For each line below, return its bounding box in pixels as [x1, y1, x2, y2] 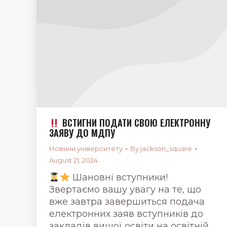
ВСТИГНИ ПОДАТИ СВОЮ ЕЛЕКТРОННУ [59, 116, 210, 130]
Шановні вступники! [70, 172, 168, 183]
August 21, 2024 [49, 156, 98, 165]
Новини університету [49, 144, 123, 153]
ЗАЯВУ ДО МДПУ [49, 126, 115, 140]
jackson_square [140, 144, 192, 153]
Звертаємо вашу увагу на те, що [49, 184, 201, 196]
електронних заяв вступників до [49, 208, 203, 220]
